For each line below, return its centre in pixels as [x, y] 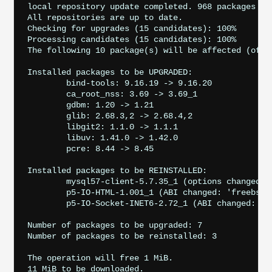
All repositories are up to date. [105, 17]
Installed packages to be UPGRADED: [110, 72]
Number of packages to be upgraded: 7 [114, 225]
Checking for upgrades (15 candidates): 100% [131, 28]
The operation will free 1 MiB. [100, 258]
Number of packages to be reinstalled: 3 [122, 236]
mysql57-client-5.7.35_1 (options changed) [46, 181]
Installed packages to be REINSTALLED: [117, 170]
